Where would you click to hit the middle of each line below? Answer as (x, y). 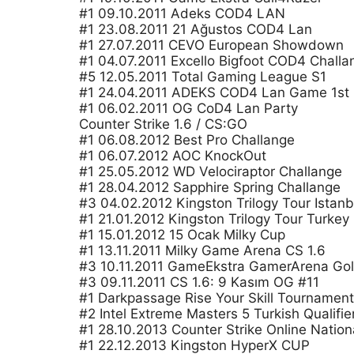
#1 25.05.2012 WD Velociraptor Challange (211, 171)
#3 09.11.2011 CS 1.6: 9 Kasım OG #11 (199, 282)
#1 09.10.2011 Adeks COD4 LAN (182, 13)
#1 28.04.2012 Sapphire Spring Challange (210, 187)
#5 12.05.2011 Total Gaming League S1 (203, 77)
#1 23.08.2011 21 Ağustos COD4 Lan (196, 29)
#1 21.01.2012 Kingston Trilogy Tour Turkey (214, 219)
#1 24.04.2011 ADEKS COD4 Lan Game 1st (214, 92)
